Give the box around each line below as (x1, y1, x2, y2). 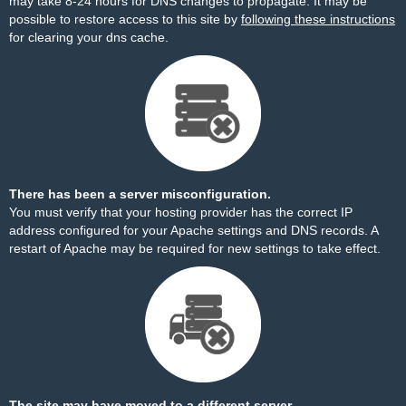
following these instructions (241, 12, 395, 26)
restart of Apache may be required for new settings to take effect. (9, 241, 381, 256)
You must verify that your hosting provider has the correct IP (9, 205, 353, 219)
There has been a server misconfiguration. (9, 187, 271, 201)
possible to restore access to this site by (9, 12, 241, 26)
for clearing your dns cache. (9, 30, 169, 44)
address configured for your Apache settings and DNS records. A (9, 223, 378, 237)
